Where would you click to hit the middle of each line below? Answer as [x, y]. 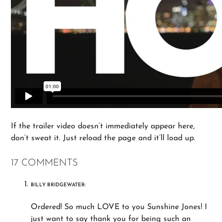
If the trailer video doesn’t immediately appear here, [103, 126]
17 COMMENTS [45, 163]
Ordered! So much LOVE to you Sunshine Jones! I [119, 207]
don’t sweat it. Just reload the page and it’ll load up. [103, 138]
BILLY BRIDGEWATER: [58, 185]
